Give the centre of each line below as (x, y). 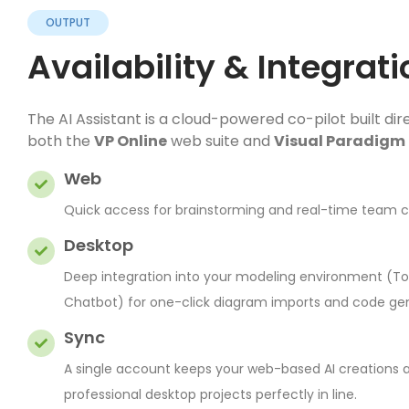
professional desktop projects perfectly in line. (210, 394)
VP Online (131, 141)
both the (61, 141)
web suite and (220, 141)
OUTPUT (68, 22)
